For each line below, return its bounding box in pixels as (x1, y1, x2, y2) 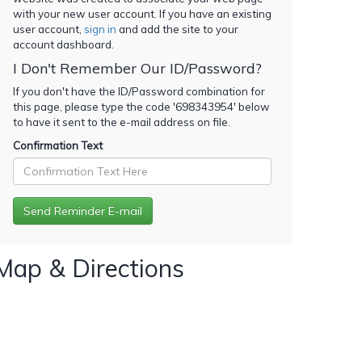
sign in (84, 22, 116, 36)
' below (234, 99, 270, 113)
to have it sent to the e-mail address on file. (13, 115, 230, 128)
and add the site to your (116, 22, 238, 36)
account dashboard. (13, 37, 114, 51)
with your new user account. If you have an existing (13, 6, 271, 20)
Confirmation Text (13, 138, 103, 152)
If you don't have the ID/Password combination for (13, 84, 265, 98)
